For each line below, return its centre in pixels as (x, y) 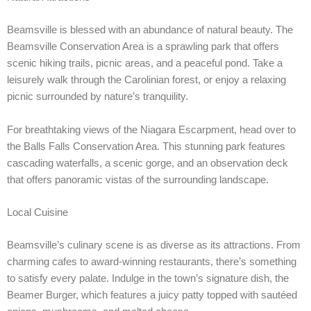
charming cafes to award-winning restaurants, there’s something (152, 262)
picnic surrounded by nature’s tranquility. (98, 97)
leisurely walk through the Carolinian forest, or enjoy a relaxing (146, 80)
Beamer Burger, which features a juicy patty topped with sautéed (152, 295)
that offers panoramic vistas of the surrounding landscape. (138, 179)
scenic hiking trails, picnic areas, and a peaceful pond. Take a (145, 64)
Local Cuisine (37, 213)
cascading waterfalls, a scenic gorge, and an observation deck (148, 163)
